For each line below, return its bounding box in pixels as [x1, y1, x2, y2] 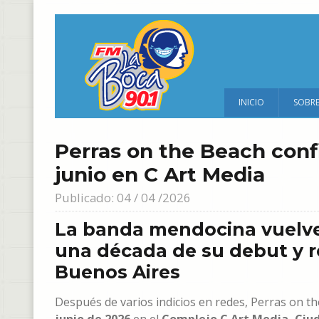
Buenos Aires [55, 261, 180, 283]
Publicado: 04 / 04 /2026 [55, 189, 191, 206]
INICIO [239, 96, 264, 108]
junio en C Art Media [55, 162, 265, 187]
